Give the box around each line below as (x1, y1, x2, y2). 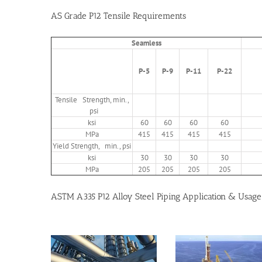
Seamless (131, 37, 161, 48)
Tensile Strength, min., (54, 94, 129, 105)
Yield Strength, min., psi (53, 140, 131, 151)
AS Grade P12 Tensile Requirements (51, 10, 186, 21)
